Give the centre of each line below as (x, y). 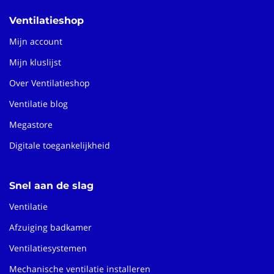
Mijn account (36, 41)
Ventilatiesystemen (48, 248)
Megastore (31, 124)
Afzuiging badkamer (50, 227)
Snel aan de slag (51, 185)
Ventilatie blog (39, 103)
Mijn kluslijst (35, 62)
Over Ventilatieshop (50, 83)
